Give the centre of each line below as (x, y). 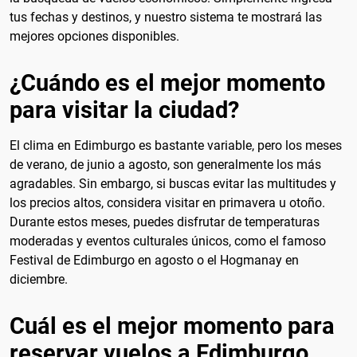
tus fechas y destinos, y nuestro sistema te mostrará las (166, 18)
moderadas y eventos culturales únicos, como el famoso (168, 241)
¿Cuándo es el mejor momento (167, 82)
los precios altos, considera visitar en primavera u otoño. (167, 202)
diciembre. (39, 279)
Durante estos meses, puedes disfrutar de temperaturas (165, 222)
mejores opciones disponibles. (94, 37)
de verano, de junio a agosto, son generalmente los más (165, 164)
